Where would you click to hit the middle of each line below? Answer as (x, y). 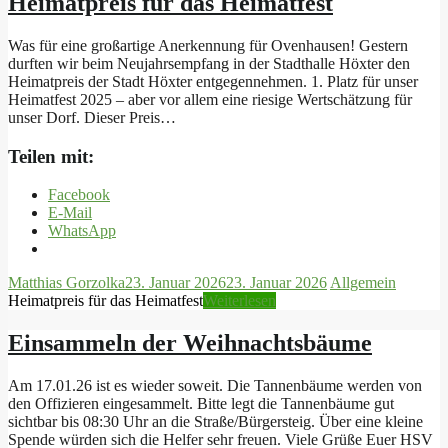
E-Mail (70, 213)
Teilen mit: (51, 156)
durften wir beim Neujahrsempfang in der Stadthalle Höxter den (209, 63)
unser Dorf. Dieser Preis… (92, 117)
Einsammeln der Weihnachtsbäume (190, 343)
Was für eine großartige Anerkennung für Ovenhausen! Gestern (208, 45)
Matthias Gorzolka (66, 283)
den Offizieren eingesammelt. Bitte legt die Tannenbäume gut (201, 404)
